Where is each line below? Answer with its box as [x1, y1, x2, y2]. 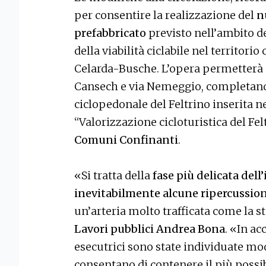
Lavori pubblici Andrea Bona [74, 221, 225, 236]
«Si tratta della [74, 168, 153, 182]
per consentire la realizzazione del [74, 8, 256, 22]
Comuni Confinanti [74, 132, 178, 147]
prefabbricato [74, 26, 146, 40]
